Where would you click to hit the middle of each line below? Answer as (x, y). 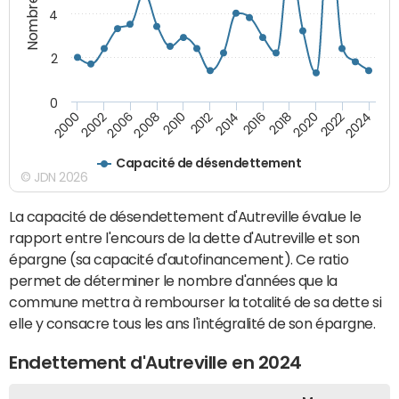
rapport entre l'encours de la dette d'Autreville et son (184, 237)
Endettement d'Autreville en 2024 (155, 363)
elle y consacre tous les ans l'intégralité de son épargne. (192, 323)
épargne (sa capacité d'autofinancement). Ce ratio (179, 259)
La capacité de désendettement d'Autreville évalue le (185, 216)
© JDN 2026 (54, 177)
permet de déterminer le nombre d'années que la (173, 280)
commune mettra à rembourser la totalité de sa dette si (195, 301)
